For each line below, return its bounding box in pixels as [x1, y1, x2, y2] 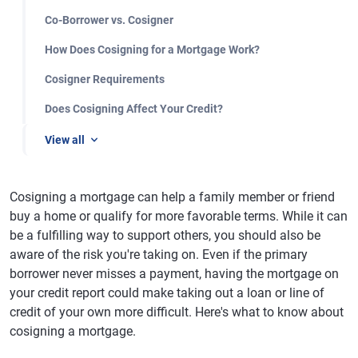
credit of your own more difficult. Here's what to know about [10, 304, 344, 320]
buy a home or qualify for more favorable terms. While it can [10, 209, 348, 224]
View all [45, 133, 85, 146]
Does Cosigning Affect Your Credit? [45, 102, 223, 115]
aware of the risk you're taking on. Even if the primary [10, 247, 308, 262]
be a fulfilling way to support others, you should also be [10, 228, 320, 243]
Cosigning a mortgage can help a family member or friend [10, 189, 335, 205]
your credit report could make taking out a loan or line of [10, 285, 324, 300]
